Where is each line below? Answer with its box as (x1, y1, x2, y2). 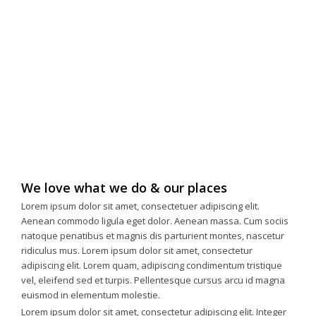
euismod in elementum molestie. (21, 288, 160, 302)
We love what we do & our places (21, 178, 227, 196)
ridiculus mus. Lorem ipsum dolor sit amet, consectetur (21, 244, 253, 257)
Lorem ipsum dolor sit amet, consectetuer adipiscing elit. (21, 200, 260, 213)
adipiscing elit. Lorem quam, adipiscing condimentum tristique (21, 259, 282, 272)
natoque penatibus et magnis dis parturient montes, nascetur (21, 229, 284, 243)
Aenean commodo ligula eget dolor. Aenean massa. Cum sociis (21, 214, 288, 228)
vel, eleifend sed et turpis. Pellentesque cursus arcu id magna (21, 274, 285, 287)
